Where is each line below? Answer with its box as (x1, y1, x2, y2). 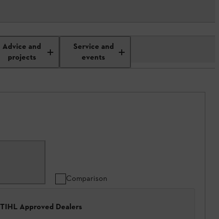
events (82, 52, 106, 63)
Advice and (2, 41, 42, 52)
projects (7, 52, 36, 63)
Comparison (66, 174, 107, 183)
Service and (73, 41, 114, 52)
